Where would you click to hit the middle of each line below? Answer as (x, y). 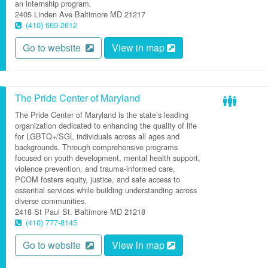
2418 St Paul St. (44, 211)
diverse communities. (51, 201)
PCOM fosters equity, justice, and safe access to (98, 179)
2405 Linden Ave (44, 14)
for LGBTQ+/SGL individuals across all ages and (97, 136)
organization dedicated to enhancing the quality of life (106, 125)
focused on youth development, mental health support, (108, 158)
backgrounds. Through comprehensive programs (96, 147)
